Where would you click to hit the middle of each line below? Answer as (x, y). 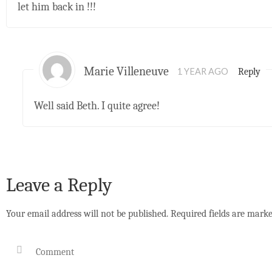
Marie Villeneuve (127, 71)
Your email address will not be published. (87, 213)
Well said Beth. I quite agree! (97, 106)
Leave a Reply (59, 185)
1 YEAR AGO (203, 71)
